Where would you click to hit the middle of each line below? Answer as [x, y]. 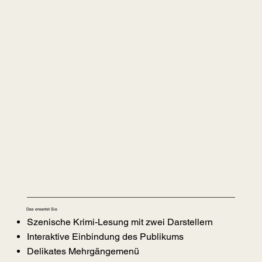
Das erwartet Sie [42, 209]
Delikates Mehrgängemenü [83, 251]
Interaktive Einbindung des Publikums [106, 237]
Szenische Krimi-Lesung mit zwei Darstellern [120, 222]
